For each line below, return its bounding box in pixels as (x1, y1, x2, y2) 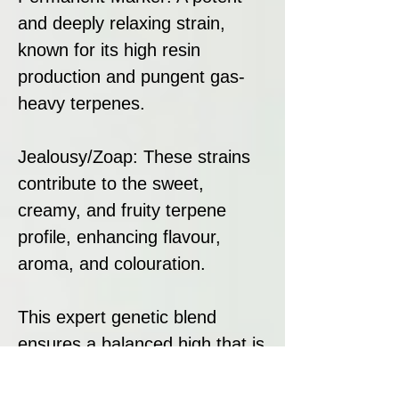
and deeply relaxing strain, (18, 12, 225, 33)
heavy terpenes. (18, 93, 145, 113)
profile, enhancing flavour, (18, 226, 221, 247)
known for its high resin (18, 39, 200, 60)
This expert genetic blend (18, 306, 216, 327)
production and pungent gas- (18, 66, 245, 86)
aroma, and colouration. (18, 253, 206, 273)
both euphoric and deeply (18, 360, 217, 380)
